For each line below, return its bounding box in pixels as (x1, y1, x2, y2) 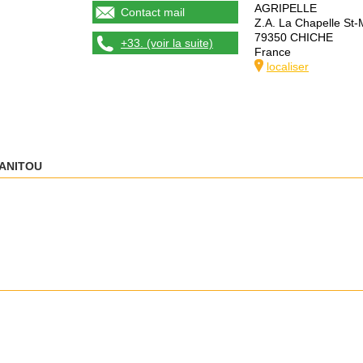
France (254, 45, 291, 58)
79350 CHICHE (254, 31, 333, 44)
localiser (267, 60, 309, 73)
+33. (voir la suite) (121, 36, 213, 49)
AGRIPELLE (254, 2, 317, 15)
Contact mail (121, 6, 185, 19)
